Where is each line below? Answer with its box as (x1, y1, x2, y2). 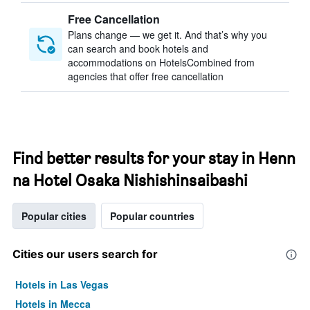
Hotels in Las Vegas (15, 277, 109, 291)
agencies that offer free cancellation (68, 69, 224, 83)
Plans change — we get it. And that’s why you (68, 28, 267, 42)
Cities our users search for (12, 247, 158, 261)
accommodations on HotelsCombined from (68, 55, 255, 69)
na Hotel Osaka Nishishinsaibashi (12, 170, 248, 190)
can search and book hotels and (68, 42, 208, 55)
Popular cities (21, 209, 86, 223)
